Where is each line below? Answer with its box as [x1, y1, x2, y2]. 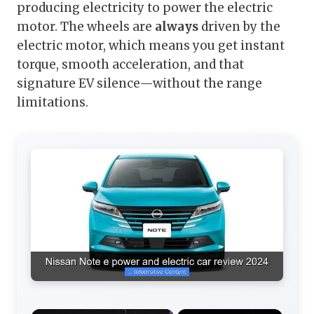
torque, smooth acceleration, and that [17, 57, 244, 73]
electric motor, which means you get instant [17, 38, 285, 54]
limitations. [17, 95, 88, 111]
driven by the [198, 19, 280, 35]
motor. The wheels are [17, 19, 155, 35]
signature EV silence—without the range [17, 76, 262, 92]
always [155, 19, 198, 35]
